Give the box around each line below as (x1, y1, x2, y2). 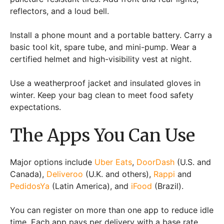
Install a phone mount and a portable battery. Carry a (10, 30, 212, 40)
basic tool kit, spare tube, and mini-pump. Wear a (10, 42, 196, 52)
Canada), (10, 169, 46, 179)
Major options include (10, 157, 94, 167)
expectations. (10, 102, 61, 112)
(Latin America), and (49, 181, 131, 191)
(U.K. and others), (83, 169, 153, 179)
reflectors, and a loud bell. (10, 6, 111, 16)
